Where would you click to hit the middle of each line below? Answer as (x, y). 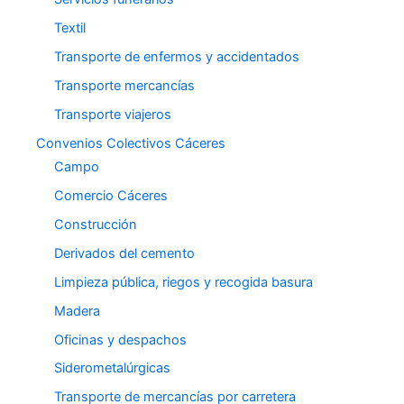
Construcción (96, 224)
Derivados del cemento (124, 253)
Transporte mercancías (124, 86)
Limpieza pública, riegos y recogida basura (184, 282)
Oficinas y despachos (120, 340)
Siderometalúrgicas (112, 368)
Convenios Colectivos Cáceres (131, 143)
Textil (70, 28)
